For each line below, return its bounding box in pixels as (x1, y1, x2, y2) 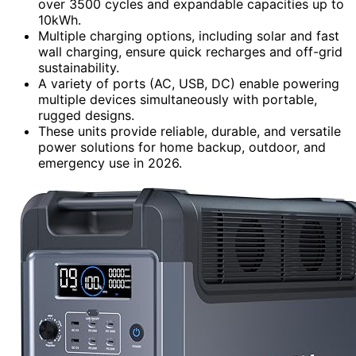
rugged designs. (38, 106, 134, 123)
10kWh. (38, 11, 81, 28)
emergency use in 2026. (38, 154, 182, 171)
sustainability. (38, 59, 119, 75)
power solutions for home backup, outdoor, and (38, 138, 326, 155)
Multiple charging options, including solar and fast (38, 27, 339, 44)
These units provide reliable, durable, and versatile (38, 122, 341, 139)
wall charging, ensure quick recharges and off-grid (38, 43, 342, 60)
